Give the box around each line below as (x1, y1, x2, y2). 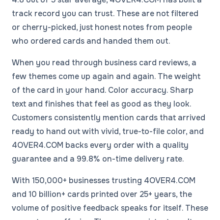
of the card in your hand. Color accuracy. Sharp (12, 85, 193, 96)
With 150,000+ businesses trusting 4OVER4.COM (12, 175, 195, 186)
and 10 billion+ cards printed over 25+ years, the (12, 189, 192, 200)
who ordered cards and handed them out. (12, 36, 170, 47)
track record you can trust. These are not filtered (12, 8, 198, 19)
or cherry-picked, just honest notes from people (12, 22, 192, 33)
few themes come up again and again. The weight (12, 71, 200, 82)
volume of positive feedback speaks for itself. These (12, 203, 208, 214)
